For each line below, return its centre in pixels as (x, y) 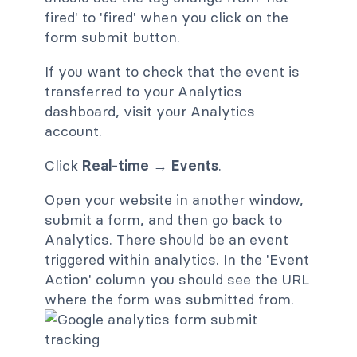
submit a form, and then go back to (163, 219)
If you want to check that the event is (172, 71)
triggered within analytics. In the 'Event (177, 259)
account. (73, 131)
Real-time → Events (150, 165)
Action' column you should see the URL (177, 279)
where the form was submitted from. (169, 299)
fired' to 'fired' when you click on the (167, 17)
